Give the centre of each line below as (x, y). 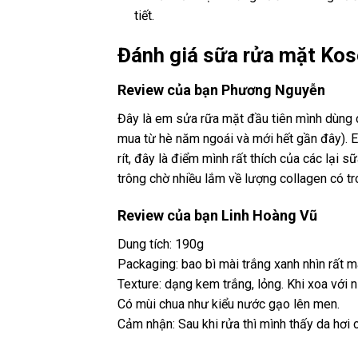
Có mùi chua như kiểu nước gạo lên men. (229, 304)
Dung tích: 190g (161, 245)
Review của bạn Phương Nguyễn (221, 89)
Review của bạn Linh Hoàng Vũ (217, 216)
